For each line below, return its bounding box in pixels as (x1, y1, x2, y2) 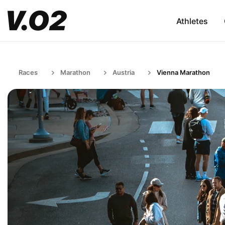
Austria (113, 68, 135, 76)
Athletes (176, 16, 208, 26)
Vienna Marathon (157, 68, 210, 76)
